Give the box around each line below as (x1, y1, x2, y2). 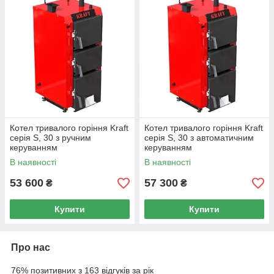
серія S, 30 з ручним (10, 133, 91, 143)
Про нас (11, 242, 50, 253)
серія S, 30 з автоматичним (144, 133, 254, 143)
